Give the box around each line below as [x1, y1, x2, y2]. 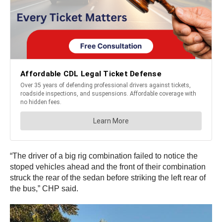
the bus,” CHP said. [10, 184, 78, 193]
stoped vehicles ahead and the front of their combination [10, 162, 206, 171]
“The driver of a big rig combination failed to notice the [10, 151, 198, 160]
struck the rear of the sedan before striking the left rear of [10, 173, 206, 182]
